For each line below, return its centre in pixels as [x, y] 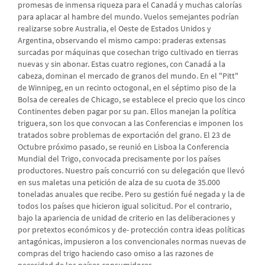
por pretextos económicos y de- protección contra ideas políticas [131, 230]
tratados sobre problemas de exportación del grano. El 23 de [124, 135]
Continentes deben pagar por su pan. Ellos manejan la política [127, 111]
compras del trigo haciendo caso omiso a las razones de [116, 253]
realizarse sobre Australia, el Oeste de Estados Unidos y [114, 28]
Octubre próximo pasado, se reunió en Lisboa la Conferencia [123, 147]
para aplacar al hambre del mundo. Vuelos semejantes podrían [128, 17]
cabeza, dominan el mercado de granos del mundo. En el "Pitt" [128, 76]
